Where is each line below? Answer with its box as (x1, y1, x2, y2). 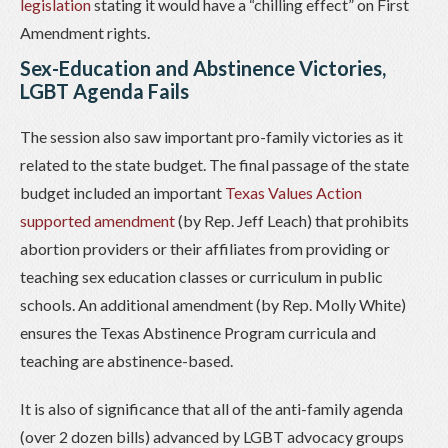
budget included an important (20, 182, 225, 202)
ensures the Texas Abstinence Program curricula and (20, 322, 376, 342)
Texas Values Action (225, 182, 362, 202)
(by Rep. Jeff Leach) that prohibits (175, 210, 409, 230)
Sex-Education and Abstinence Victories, (20, 55, 386, 80)
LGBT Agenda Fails (20, 78, 189, 103)
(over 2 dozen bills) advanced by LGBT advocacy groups (20, 426, 404, 446)
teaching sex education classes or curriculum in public (20, 266, 383, 286)
